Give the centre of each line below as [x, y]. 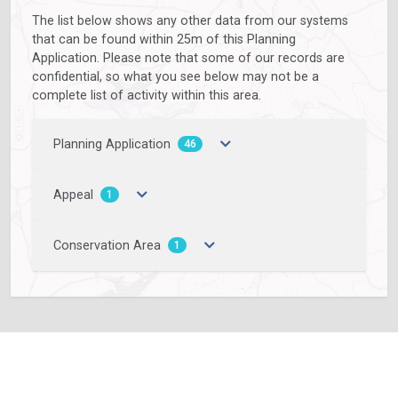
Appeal [73, 195]
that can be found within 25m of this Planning [164, 39]
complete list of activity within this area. [147, 95]
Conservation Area [107, 246]
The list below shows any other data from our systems [190, 20]
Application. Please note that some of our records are [188, 57]
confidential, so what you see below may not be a [175, 76]
